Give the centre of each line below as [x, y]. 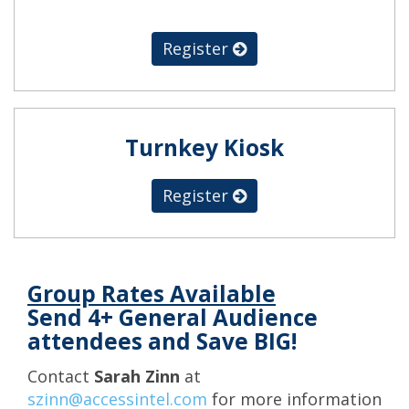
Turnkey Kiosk [204, 148]
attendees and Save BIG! [162, 341]
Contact [61, 376]
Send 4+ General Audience [173, 318]
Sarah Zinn [137, 376]
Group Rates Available [152, 294]
